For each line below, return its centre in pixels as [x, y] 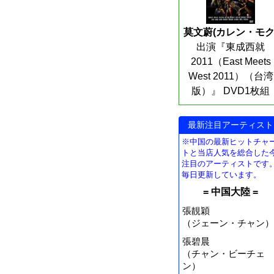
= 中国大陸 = [231, 191]
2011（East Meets [231, 61]
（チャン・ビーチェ [224, 253]
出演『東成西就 [231, 46]
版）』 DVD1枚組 [231, 91]
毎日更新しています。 [221, 174]
